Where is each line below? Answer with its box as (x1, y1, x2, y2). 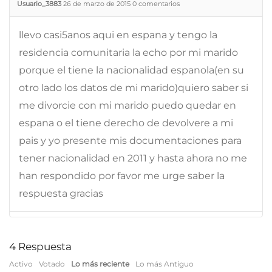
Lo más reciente (71, 259, 129, 268)
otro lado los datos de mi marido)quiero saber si (19, 81, 248, 93)
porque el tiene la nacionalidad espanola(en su (19, 64, 244, 76)
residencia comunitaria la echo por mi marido (19, 46, 238, 58)
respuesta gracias (19, 187, 103, 199)
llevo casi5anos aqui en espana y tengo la (19, 29, 217, 41)
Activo (9, 259, 33, 268)
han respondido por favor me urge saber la (19, 169, 225, 182)
